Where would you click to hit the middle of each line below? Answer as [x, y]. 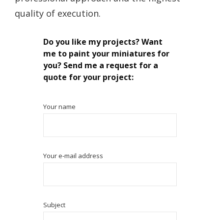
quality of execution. [58, 14]
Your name [60, 107]
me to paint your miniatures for [107, 54]
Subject [55, 205]
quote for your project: [89, 77]
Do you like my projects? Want [103, 42]
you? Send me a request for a [101, 66]
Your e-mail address [73, 156]
